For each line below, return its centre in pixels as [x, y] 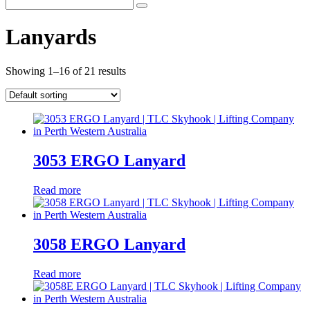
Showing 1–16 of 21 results [66, 71]
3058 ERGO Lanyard [109, 244]
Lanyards [51, 37]
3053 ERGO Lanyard [109, 160]
